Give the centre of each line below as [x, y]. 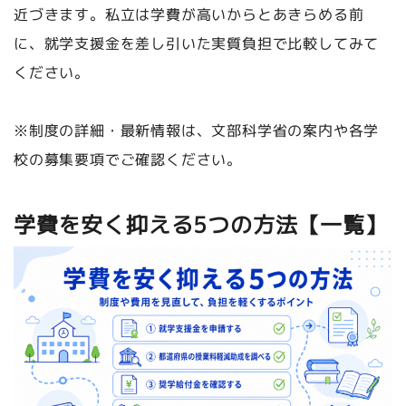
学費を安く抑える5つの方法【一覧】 [200, 225]
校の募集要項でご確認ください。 [127, 160]
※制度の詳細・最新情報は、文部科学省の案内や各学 [197, 131]
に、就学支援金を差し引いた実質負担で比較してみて [196, 44]
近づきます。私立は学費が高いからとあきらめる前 [188, 15]
